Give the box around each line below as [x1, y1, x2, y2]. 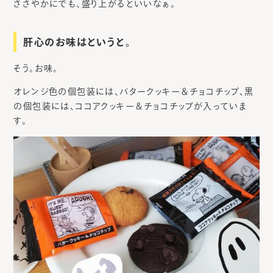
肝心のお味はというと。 [23, 37, 132, 47]
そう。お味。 [13, 63, 58, 73]
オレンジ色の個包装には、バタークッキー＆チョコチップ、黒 [13, 87, 254, 96]
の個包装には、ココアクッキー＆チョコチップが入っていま [13, 101, 247, 110]
